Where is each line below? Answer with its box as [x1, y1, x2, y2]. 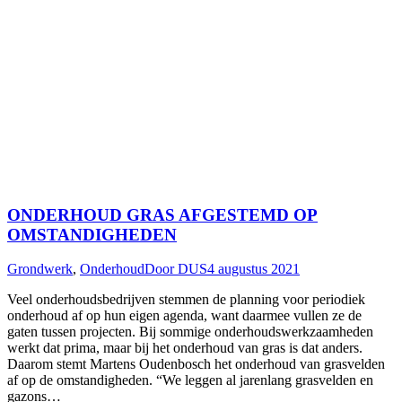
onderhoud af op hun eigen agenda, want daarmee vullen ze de [7, 308, 362, 324]
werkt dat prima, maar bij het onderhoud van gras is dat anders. [7, 340, 363, 356]
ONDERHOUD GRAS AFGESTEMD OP [7, 205, 318, 224]
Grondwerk [7, 261, 73, 277]
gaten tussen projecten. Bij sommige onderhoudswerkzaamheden [7, 324, 373, 340]
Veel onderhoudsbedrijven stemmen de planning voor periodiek [7, 292, 365, 308]
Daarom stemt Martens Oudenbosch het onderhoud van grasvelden [7, 356, 385, 372]
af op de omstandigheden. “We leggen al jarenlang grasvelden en [7, 372, 373, 389]
